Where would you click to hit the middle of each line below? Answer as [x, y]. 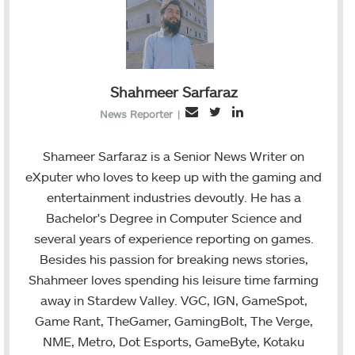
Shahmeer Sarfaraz [174, 92]
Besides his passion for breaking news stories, [174, 258]
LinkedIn [267, 112]
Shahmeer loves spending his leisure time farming [174, 279]
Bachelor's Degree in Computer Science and [174, 217]
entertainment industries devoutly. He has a [174, 197]
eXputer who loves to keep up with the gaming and [174, 176]
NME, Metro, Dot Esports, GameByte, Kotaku [174, 341]
